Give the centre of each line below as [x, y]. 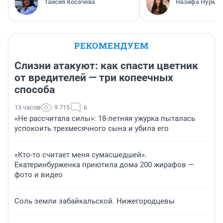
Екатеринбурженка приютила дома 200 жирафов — [104, 165]
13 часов [27, 108]
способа [35, 90]
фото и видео [39, 175]
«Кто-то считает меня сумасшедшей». [81, 155]
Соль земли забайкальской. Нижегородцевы [95, 201]
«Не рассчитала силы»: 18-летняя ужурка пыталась [105, 119]
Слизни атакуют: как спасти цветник [106, 66]
